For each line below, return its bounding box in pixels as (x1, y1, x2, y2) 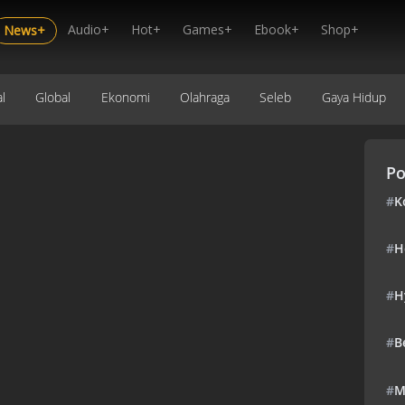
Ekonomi (100, 88, 150, 106)
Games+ (183, 21, 232, 38)
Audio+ (68, 21, 109, 38)
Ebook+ (254, 21, 299, 38)
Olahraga (179, 88, 230, 106)
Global (35, 88, 71, 106)
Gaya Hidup (321, 88, 386, 106)
